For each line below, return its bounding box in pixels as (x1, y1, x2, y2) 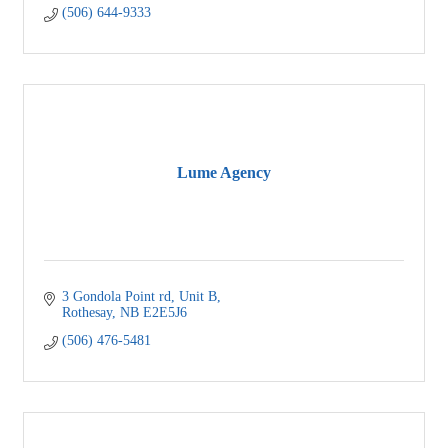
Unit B (178, 289, 217, 305)
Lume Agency (177, 163, 271, 181)
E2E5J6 (142, 305, 187, 321)
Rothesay (61, 305, 112, 321)
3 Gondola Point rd (61, 289, 171, 305)
